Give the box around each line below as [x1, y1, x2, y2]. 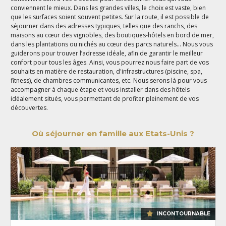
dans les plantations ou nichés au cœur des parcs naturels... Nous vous [11, 39, 213, 48]
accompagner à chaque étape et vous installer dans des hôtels [11, 85, 190, 94]
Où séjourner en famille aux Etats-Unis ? [32, 128, 194, 138]
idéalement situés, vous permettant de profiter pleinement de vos [11, 94, 199, 103]
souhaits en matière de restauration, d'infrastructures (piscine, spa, [11, 67, 203, 76]
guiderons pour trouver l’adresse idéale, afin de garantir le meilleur [11, 48, 203, 58]
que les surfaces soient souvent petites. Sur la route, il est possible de [11, 12, 209, 21]
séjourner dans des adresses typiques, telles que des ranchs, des [11, 21, 198, 30]
